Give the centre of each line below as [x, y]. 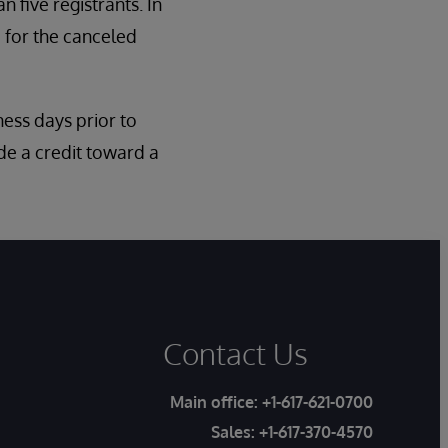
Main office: [216, 402]
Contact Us [235, 353]
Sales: [235, 432]
